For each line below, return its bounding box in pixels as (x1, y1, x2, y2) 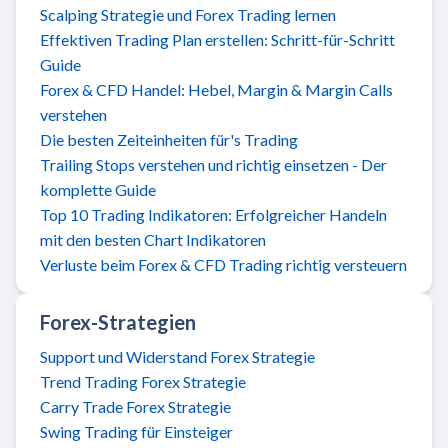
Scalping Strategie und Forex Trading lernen (40, 4, 336, 24)
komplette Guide (40, 179, 156, 199)
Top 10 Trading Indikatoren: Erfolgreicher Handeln (40, 204, 387, 224)
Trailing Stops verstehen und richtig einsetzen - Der (40, 154, 387, 174)
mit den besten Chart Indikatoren (40, 229, 266, 249)
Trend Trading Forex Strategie (40, 371, 246, 391)
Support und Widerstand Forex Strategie (40, 346, 315, 366)
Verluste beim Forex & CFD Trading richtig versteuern (40, 254, 407, 274)
